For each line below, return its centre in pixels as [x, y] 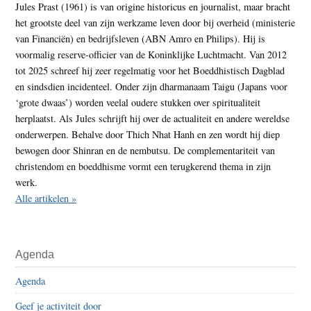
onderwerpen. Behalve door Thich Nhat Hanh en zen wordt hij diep [148, 134]
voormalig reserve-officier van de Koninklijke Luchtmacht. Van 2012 [151, 54]
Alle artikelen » [46, 198]
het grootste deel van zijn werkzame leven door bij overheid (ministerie [155, 22]
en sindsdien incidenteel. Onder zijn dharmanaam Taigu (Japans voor [152, 86]
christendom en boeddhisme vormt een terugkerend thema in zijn [143, 166]
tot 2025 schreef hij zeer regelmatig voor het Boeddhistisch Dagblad [150, 70]
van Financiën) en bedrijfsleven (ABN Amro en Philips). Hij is [141, 38]
